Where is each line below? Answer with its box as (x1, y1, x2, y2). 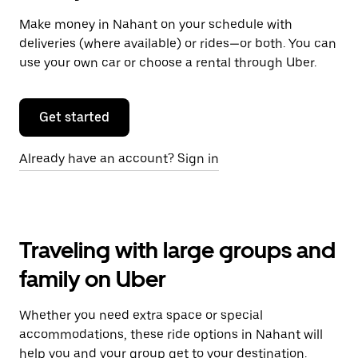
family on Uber (19, 265, 166, 292)
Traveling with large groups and (19, 237, 336, 264)
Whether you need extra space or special (19, 308, 263, 323)
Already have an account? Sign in (19, 151, 219, 166)
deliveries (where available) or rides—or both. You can (19, 36, 336, 51)
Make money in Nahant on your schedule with (19, 17, 292, 32)
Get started (39, 109, 109, 125)
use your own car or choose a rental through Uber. (19, 55, 316, 70)
